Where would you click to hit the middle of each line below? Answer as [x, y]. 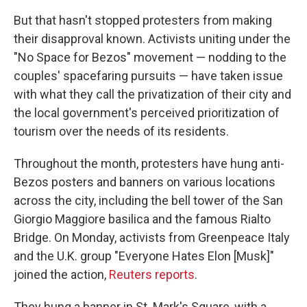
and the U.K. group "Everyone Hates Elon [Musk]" [144, 256]
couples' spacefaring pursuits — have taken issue [148, 76]
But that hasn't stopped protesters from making [143, 20]
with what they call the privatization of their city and [152, 94]
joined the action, [61, 274]
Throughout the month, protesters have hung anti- [149, 163]
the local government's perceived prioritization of [147, 113]
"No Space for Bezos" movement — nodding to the [150, 57]
